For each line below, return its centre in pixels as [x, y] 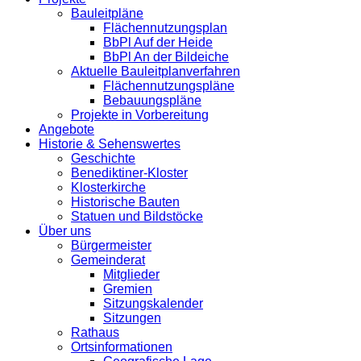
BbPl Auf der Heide [158, 42]
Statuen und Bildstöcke [137, 216]
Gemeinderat [108, 259]
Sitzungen [132, 317]
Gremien [128, 288]
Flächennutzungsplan [165, 27]
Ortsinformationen [122, 346]
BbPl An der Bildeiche [166, 56]
